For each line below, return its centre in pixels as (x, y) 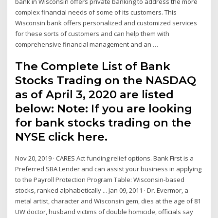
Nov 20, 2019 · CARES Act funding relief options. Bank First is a (105, 158)
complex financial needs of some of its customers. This (96, 12)
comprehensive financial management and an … (87, 44)
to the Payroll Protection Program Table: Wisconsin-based (100, 180)
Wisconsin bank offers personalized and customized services (106, 23)
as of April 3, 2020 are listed (95, 95)
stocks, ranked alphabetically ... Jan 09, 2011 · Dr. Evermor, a (102, 191)
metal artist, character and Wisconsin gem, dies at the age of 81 (108, 201)
